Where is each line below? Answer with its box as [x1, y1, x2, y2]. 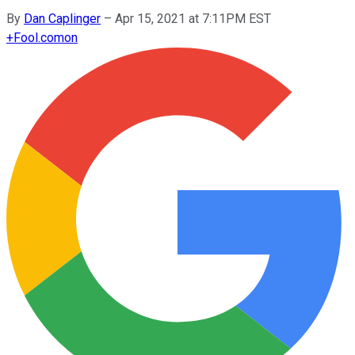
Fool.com [13, 29, 64, 45]
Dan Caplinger [24, 10, 101, 26]
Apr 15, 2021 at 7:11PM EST [115, 10, 271, 26]
